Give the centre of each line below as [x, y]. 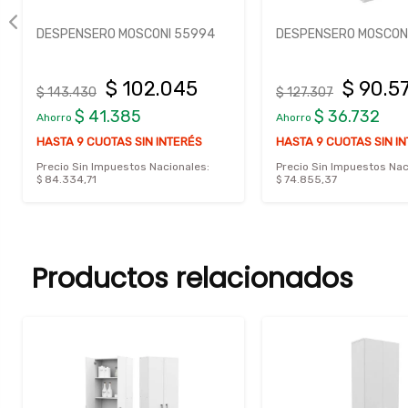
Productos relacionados [193, 279]
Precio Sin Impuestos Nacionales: [123, 167]
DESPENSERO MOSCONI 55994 [126, 35]
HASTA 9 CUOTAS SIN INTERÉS [119, 142]
